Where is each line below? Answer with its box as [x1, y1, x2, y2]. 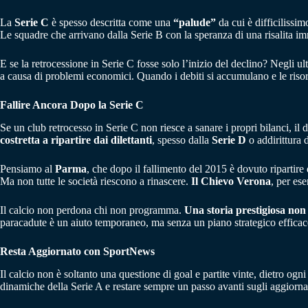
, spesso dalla [152, 133, 212, 146]
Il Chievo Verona [191, 175, 271, 187]
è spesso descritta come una [49, 16, 173, 29]
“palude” [173, 16, 216, 29]
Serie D [212, 133, 246, 146]
